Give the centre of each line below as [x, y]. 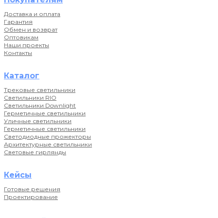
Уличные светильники [38, 121]
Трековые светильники [40, 90]
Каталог [22, 76]
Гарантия [18, 22]
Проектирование [31, 197]
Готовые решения [32, 189]
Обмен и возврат [31, 30]
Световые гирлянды [35, 152]
